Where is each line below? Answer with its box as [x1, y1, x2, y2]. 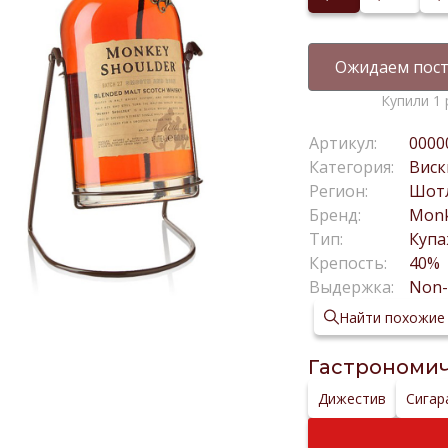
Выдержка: [309, 276, 399, 298]
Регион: [309, 180, 373, 202]
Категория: [309, 156, 395, 178]
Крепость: [309, 252, 392, 274]
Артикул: [309, 132, 378, 154]
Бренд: [309, 204, 366, 226]
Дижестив [318, 389, 387, 408]
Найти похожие [339, 307, 446, 327]
